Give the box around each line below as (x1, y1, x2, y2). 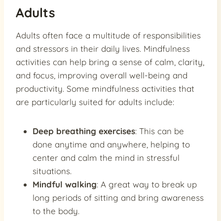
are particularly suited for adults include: (16, 97, 174, 108)
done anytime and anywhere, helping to (33, 139, 190, 150)
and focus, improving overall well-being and (16, 70, 187, 81)
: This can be (135, 126, 184, 137)
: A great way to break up (97, 179, 197, 190)
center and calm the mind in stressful (33, 152, 180, 163)
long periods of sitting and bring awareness (33, 192, 204, 203)
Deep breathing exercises (33, 126, 135, 137)
